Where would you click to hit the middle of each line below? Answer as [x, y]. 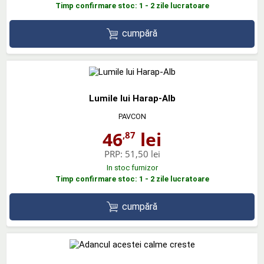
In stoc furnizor [132, 167]
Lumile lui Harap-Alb [132, 98]
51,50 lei [142, 154]
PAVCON [132, 116]
